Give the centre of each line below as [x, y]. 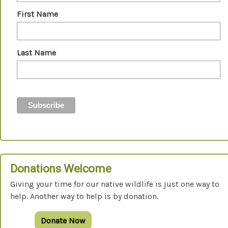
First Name [37, 14]
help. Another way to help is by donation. [84, 196]
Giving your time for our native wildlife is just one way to [115, 184]
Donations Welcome [61, 169]
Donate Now [63, 221]
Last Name [36, 52]
